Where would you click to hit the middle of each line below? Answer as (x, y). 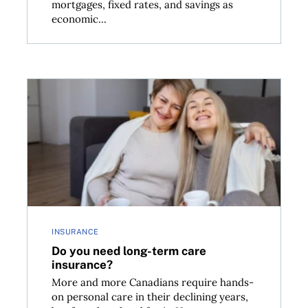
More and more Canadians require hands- (153, 283)
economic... (79, 19)
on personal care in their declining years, (150, 297)
